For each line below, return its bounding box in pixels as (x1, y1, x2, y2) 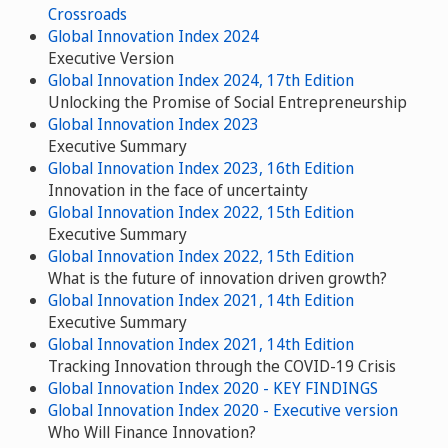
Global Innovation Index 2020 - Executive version (48, 399, 398, 422)
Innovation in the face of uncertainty (48, 179, 308, 202)
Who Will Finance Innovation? (48, 421, 256, 444)
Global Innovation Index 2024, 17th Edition (48, 69, 354, 92)
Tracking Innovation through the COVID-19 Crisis (48, 355, 396, 378)
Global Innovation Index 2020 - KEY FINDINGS (48, 377, 378, 400)
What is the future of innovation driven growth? (48, 267, 387, 290)
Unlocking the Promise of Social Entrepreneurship (48, 91, 407, 114)
